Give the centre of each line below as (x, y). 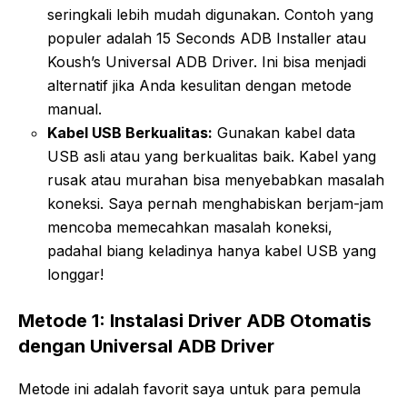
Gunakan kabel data (284, 132)
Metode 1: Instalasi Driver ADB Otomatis (195, 320)
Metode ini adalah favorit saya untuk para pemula (189, 388)
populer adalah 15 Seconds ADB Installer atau (207, 38)
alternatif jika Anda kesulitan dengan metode (199, 85)
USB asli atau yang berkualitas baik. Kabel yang (212, 156)
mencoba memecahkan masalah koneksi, (190, 227)
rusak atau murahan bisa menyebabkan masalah (216, 179)
